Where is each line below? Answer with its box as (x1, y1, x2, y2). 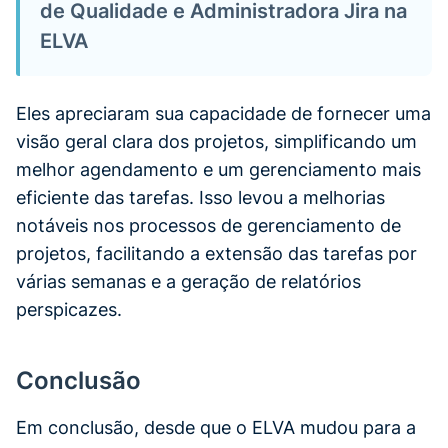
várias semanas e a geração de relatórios (16, 270, 361, 292)
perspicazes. (16, 298, 122, 320)
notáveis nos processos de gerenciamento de (16, 214, 401, 236)
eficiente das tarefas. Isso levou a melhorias (16, 186, 385, 208)
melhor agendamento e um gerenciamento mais (16, 158, 421, 180)
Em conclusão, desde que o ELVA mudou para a (16, 416, 416, 438)
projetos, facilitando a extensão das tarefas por (16, 242, 417, 264)
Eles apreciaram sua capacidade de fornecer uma (16, 102, 431, 124)
